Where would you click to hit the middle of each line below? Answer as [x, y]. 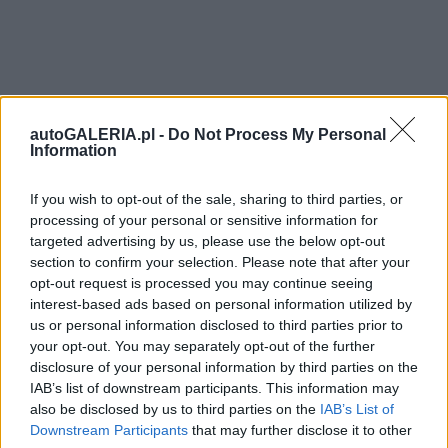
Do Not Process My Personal [277, 134]
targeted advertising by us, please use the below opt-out [207, 241]
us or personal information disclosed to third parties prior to [216, 325]
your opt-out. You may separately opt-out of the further [202, 346]
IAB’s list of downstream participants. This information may [214, 388]
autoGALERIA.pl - [99, 134]
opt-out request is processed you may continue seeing [201, 283]
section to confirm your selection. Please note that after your [220, 262]
